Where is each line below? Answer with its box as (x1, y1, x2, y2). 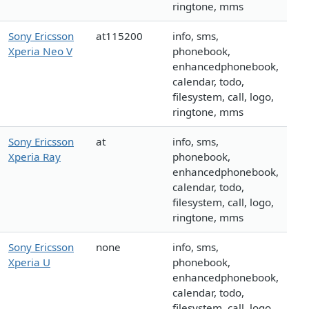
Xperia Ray (8, 150, 61, 164)
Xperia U (8, 255, 50, 270)
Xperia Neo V (8, 44, 72, 59)
